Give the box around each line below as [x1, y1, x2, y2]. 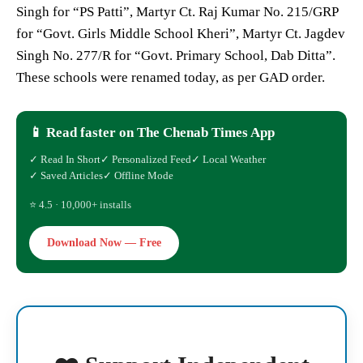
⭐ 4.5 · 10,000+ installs [29, 199, 131, 211]
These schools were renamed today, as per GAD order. [16, 70, 325, 86]
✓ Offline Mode [103, 169, 173, 182]
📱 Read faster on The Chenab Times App [29, 125, 275, 141]
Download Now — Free [47, 237, 161, 250]
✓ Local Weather [191, 153, 266, 166]
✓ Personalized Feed [100, 153, 191, 166]
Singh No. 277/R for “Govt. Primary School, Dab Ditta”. [16, 48, 335, 64]
